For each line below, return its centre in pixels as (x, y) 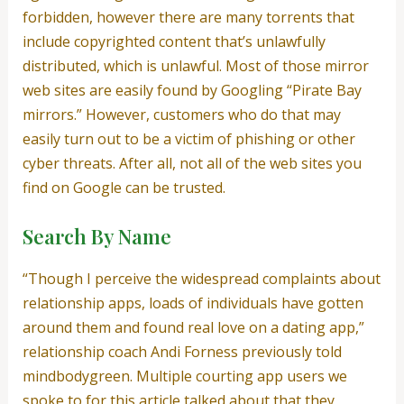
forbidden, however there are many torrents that (188, 18)
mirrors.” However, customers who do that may (181, 115)
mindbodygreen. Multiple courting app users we (184, 376)
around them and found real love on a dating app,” (193, 327)
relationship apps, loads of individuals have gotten (193, 303)
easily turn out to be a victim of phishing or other (188, 139)
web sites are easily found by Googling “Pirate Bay (192, 91)
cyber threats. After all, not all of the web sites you (192, 164)
